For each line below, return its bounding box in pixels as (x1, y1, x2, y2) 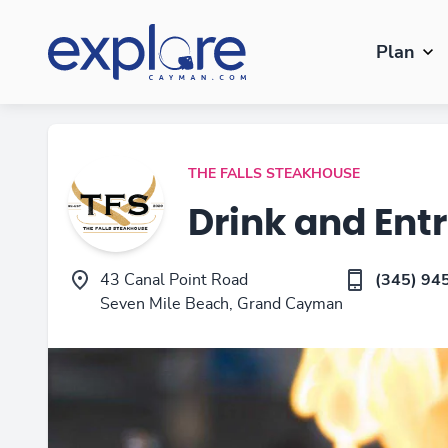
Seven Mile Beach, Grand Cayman (100, 296, 343, 312)
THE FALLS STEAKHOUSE (188, 167, 360, 181)
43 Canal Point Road (100, 272, 248, 288)
